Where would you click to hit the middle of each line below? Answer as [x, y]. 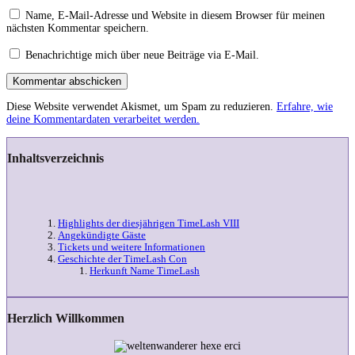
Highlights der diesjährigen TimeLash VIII [149, 223]
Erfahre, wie [305, 107]
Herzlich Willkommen [66, 319]
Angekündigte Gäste [102, 235]
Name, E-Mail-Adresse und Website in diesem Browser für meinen [175, 16]
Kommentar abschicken [67, 82]
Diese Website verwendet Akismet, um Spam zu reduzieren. [141, 107]
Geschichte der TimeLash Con [122, 259]
